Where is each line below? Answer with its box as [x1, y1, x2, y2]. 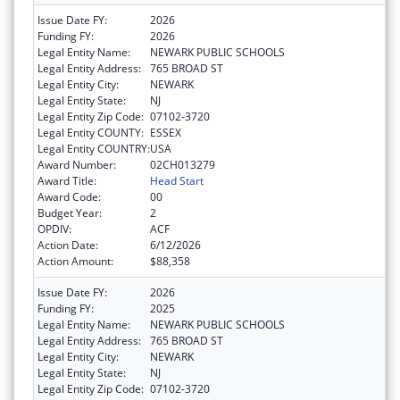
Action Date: [37, 237, 98, 253]
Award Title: [37, 172, 96, 188]
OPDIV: [37, 221, 71, 237]
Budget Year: [37, 204, 102, 221]
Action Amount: [37, 253, 113, 269]
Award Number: [37, 156, 116, 172]
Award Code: [37, 188, 101, 204]
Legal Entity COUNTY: [37, 124, 144, 140]
